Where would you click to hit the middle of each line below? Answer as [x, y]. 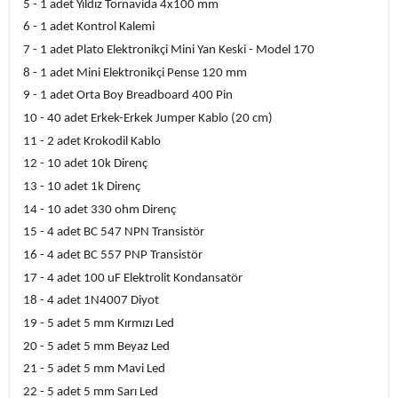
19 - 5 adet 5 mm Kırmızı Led [99, 323]
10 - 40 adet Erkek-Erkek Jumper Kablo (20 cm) [148, 118]
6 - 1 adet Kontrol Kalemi [89, 28]
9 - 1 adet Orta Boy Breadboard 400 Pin [128, 96]
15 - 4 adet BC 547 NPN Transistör [114, 233]
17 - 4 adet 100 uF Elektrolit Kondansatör [133, 278]
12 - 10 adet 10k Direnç [85, 164]
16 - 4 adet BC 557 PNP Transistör [113, 255]
